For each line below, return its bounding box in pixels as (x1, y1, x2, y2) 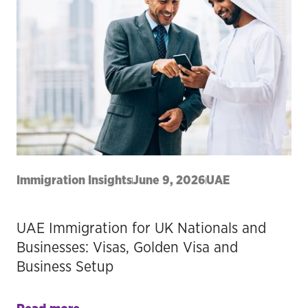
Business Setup (16, 259, 113, 274)
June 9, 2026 (133, 174, 206, 187)
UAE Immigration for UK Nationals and (16, 221, 266, 236)
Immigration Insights (16, 174, 132, 187)
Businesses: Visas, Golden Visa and (16, 240, 238, 255)
